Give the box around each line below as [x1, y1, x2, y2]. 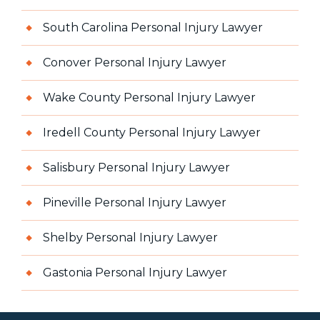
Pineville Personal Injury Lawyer [43, 195, 226, 209]
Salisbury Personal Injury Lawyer [43, 160, 230, 174]
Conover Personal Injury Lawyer [43, 55, 226, 69]
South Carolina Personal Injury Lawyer [43, 20, 263, 34]
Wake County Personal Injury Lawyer [43, 90, 256, 104]
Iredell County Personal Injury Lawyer [43, 125, 261, 139]
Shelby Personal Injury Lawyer [43, 230, 218, 244]
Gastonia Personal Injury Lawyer [43, 265, 227, 279]
